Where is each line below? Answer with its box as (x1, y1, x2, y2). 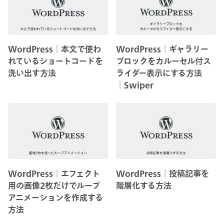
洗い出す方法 (8, 68, 56, 77)
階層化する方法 (116, 181, 172, 189)
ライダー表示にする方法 (116, 68, 202, 77)
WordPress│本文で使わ (8, 44, 101, 53)
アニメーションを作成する (8, 193, 103, 201)
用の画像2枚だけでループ (8, 181, 100, 189)
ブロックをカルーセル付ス (116, 56, 211, 65)
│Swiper (116, 80, 154, 89)
